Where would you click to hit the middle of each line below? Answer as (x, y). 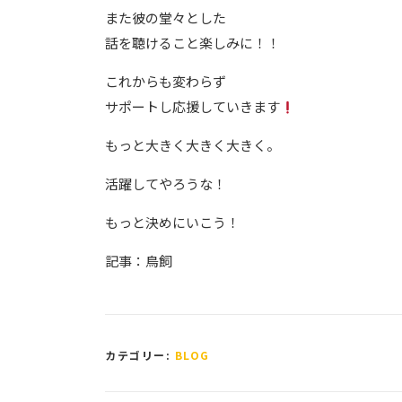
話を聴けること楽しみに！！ (192, 43)
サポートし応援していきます (192, 106)
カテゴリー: (140, 355)
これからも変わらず (166, 81)
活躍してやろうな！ (166, 184)
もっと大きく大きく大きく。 (192, 145)
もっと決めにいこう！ (172, 222)
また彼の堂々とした (166, 17)
